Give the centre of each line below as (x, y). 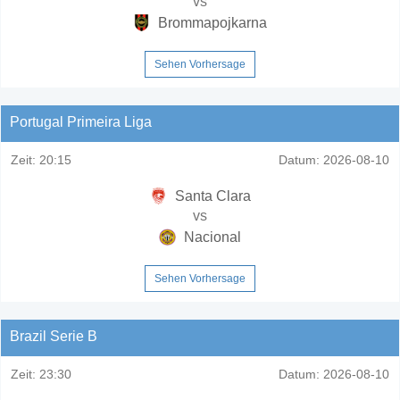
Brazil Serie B (54, 336)
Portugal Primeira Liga (81, 121)
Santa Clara (211, 196)
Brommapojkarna (211, 22)
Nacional (211, 237)
